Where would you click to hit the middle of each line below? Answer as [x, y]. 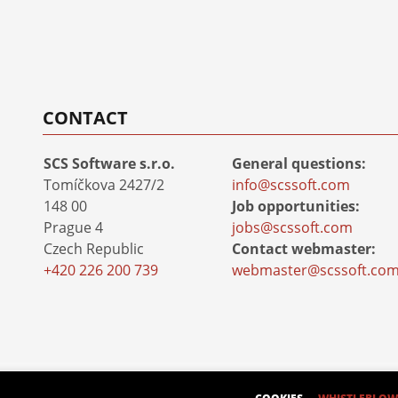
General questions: [299, 163]
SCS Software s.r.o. [109, 163]
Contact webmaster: [304, 248]
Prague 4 [73, 227]
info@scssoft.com [291, 184]
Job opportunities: [296, 206]
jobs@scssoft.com [293, 227]
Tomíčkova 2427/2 [104, 184]
